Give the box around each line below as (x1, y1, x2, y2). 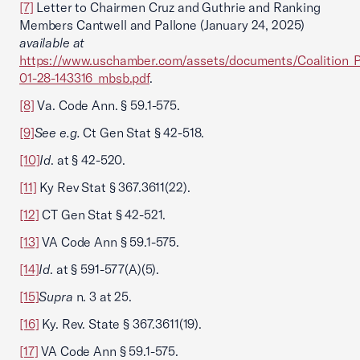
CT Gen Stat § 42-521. (39, 207, 166, 223)
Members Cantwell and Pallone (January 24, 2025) (19, 17, 305, 33)
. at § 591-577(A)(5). (50, 261, 160, 277)
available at (19, 35, 85, 51)
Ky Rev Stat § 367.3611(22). (36, 179, 190, 195)
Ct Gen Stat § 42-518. (83, 125, 205, 141)
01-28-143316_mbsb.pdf (19, 70, 149, 86)
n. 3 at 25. (72, 288, 132, 305)
